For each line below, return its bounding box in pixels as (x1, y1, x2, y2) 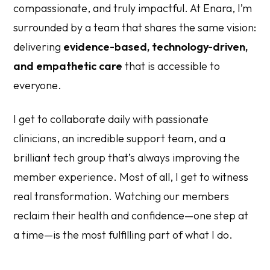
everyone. (13, 78, 62, 92)
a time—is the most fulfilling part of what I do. (13, 227, 233, 242)
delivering (13, 39, 64, 54)
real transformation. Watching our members (13, 189, 230, 203)
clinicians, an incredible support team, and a (13, 131, 226, 145)
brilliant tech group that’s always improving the (13, 150, 240, 165)
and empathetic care (13, 58, 123, 73)
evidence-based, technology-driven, (63, 39, 248, 54)
